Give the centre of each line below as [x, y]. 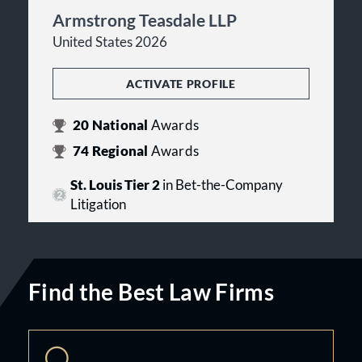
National [120, 125]
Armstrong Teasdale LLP [145, 20]
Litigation [98, 204]
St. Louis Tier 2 [115, 185]
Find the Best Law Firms [152, 292]
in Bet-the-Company [221, 185]
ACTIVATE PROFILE [181, 84]
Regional [120, 151]
